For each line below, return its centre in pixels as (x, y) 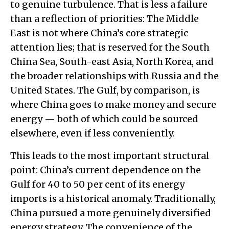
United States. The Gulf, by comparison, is (105, 90)
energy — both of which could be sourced (104, 119)
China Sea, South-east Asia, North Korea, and (112, 61)
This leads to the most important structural (110, 155)
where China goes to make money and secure (113, 104)
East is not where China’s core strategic (99, 33)
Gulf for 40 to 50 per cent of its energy (97, 184)
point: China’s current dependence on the (106, 170)
